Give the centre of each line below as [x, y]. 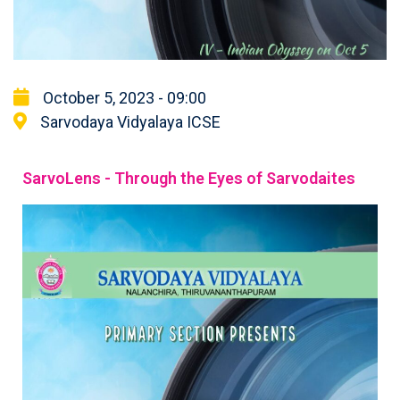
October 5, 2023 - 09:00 [125, 97]
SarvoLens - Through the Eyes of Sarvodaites [189, 178]
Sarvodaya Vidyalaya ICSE [130, 121]
